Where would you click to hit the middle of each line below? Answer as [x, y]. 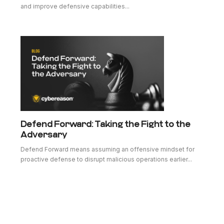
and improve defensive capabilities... [75, 6]
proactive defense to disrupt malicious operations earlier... [106, 159]
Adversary [44, 134]
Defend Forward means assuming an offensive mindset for [108, 149]
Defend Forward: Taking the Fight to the [106, 124]
